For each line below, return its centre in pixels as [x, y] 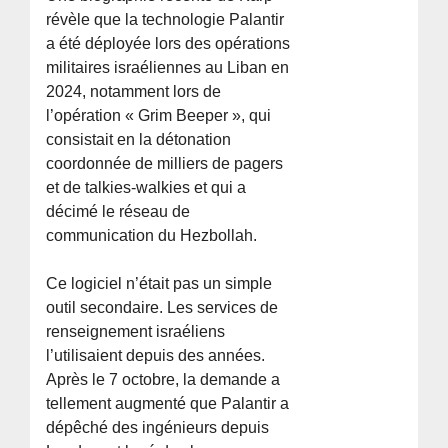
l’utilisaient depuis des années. [156, 355]
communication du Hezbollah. [152, 235]
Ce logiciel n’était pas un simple [159, 283]
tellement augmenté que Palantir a [168, 403]
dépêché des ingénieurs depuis [158, 427]
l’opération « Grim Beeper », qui [159, 115]
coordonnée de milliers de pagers [165, 163]
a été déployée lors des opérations [168, 43]
